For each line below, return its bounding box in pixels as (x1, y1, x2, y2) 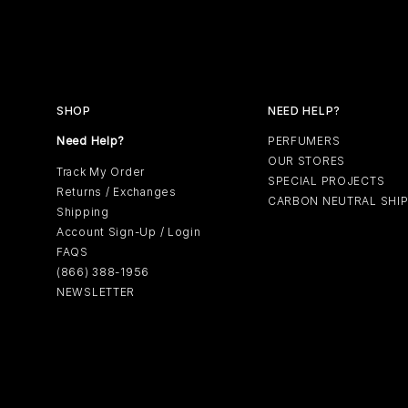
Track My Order (56, 165, 146, 178)
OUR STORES (267, 154, 345, 168)
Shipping (56, 205, 109, 219)
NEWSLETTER (56, 285, 136, 299)
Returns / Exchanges (56, 185, 177, 199)
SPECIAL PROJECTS (267, 174, 385, 188)
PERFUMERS (267, 134, 341, 148)
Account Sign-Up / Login (56, 225, 201, 239)
